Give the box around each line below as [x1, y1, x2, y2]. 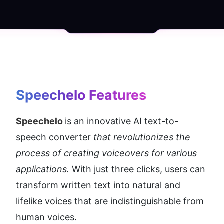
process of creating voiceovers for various [16, 148, 197, 159]
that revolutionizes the [93, 132, 190, 143]
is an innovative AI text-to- [65, 116, 178, 127]
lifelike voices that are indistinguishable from [16, 196, 204, 207]
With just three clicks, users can [69, 164, 205, 175]
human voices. [16, 212, 77, 223]
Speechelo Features [16, 87, 146, 104]
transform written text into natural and [16, 180, 180, 191]
